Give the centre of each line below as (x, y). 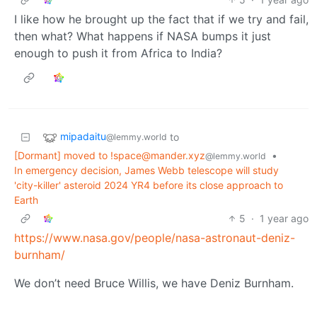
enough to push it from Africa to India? (118, 53)
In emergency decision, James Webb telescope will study (146, 170)
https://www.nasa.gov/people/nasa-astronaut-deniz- (155, 237)
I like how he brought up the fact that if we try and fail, (161, 19)
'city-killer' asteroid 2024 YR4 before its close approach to (149, 185)
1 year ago (284, 218)
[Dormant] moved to (62, 155)
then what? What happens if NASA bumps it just (143, 36)
